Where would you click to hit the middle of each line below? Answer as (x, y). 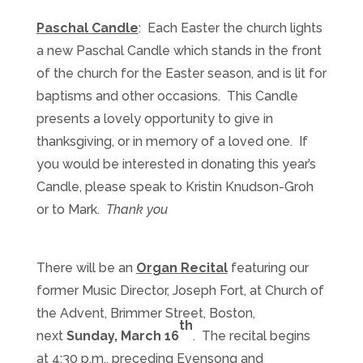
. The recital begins (251, 336)
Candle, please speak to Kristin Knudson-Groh (175, 187)
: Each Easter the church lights (230, 28)
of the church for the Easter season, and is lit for (181, 73)
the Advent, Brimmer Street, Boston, (145, 313)
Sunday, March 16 (122, 336)
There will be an (86, 268)
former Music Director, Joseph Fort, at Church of (180, 290)
